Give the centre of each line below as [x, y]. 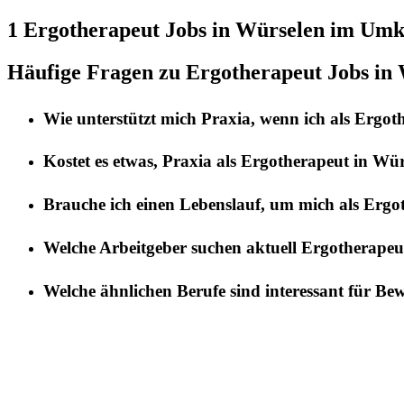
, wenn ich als [303, 118]
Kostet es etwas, [103, 161]
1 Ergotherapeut [83, 29]
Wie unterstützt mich [122, 118]
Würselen [280, 29]
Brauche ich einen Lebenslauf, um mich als [203, 205]
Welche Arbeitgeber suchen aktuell [172, 247]
